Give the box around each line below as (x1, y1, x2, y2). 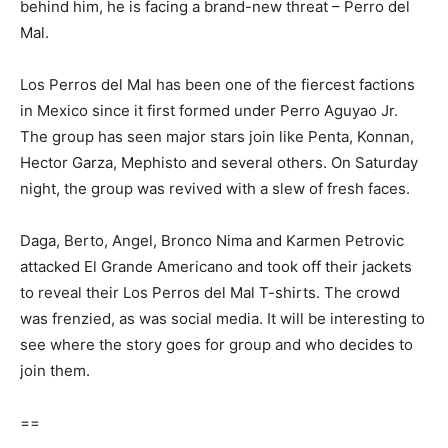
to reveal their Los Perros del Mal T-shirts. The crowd (20, 283, 400, 303)
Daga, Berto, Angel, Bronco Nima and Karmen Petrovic (20, 231, 404, 251)
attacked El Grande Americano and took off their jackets (20, 257, 412, 277)
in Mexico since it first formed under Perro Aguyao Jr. (20, 101, 398, 121)
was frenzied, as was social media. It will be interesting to (20, 309, 425, 329)
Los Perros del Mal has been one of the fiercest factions (20, 75, 415, 95)
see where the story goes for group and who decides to (20, 335, 413, 355)
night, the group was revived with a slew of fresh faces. (20, 179, 410, 199)
